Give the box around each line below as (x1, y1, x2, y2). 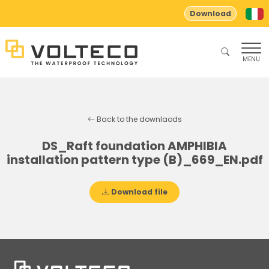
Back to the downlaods (94, 114, 182, 124)
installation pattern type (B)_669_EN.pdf (6, 151, 263, 168)
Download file (109, 187, 168, 197)
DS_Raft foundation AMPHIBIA (42, 138, 227, 154)
